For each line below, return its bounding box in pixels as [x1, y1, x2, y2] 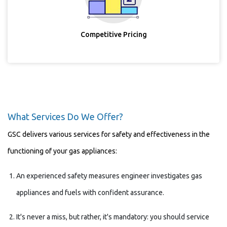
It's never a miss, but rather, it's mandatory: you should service [16, 213, 209, 221]
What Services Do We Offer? [8, 111, 123, 122]
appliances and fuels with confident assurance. [16, 188, 164, 197]
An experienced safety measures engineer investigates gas [16, 172, 202, 180]
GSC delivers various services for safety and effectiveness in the [8, 130, 210, 138]
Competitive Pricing [80, 30, 147, 39]
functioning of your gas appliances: [8, 147, 117, 155]
